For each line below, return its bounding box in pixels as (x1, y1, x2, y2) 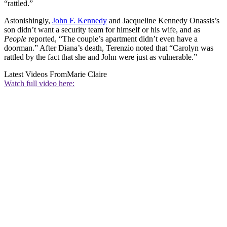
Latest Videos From (4, 70, 67, 79)
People (4, 34, 26, 44)
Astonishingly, (4, 16, 52, 25)
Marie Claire (67, 70, 107, 79)
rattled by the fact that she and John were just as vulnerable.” (4, 53, 197, 62)
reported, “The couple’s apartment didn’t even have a (26, 34, 198, 44)
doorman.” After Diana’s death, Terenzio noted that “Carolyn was (4, 44, 213, 53)
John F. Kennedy (52, 16, 107, 25)
